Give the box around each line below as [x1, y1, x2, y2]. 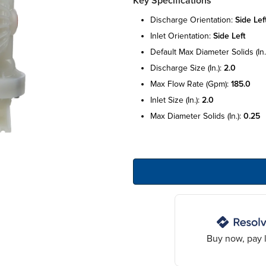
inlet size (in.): [150, 94, 202, 105]
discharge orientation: [150, 14, 235, 25]
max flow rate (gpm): [150, 78, 231, 89]
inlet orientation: [150, 30, 213, 41]
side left [213, 30, 245, 41]
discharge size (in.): [150, 62, 224, 73]
